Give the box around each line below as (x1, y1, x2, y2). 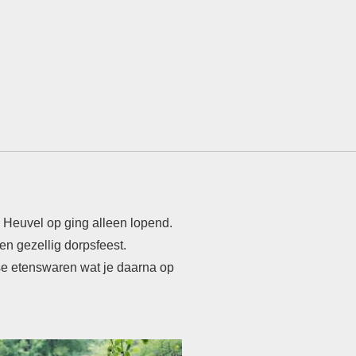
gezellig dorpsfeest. (17, 238, 126, 252)
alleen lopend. (92, 215, 172, 230)
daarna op (117, 260, 174, 274)
